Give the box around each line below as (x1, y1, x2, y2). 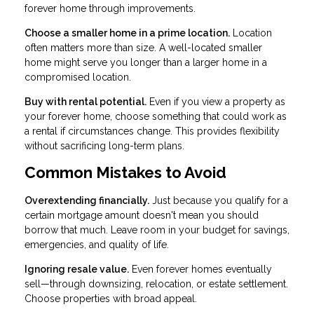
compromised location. (25, 71, 131, 83)
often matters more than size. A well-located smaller (25, 41, 262, 53)
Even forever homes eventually (129, 264, 272, 275)
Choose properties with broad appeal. (25, 293, 197, 305)
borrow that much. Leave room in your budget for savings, (25, 224, 289, 236)
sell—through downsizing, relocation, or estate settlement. (25, 278, 288, 290)
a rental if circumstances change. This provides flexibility (25, 125, 280, 137)
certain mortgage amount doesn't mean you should (25, 210, 259, 221)
